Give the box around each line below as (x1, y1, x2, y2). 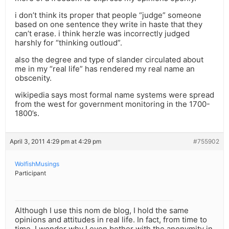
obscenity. (15, 73, 52, 83)
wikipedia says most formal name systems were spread (15, 90, 214, 100)
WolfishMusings (15, 160, 59, 168)
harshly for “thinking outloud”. (15, 38, 122, 48)
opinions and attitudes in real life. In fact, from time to (15, 215, 207, 225)
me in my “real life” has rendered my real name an (15, 64, 195, 74)
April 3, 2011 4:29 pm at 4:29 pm (10, 138, 101, 146)
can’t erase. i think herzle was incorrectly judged (15, 29, 190, 39)
